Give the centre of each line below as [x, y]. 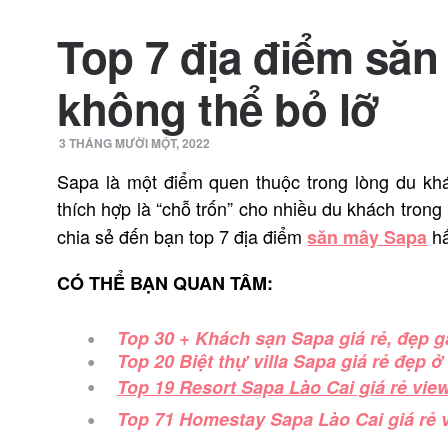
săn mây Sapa [367, 237]
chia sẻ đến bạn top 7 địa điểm [182, 236]
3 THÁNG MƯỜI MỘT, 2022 [135, 143]
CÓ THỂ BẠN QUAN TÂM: [165, 283]
